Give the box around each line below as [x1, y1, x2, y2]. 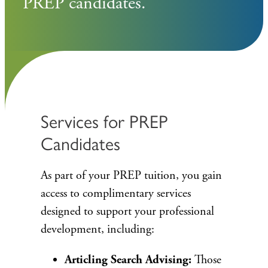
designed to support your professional [41, 204, 214, 219]
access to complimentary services [41, 186, 191, 201]
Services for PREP [41, 111, 168, 133]
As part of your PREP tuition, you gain [41, 168, 222, 183]
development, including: [41, 222, 154, 237]
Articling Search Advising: [65, 252, 191, 267]
